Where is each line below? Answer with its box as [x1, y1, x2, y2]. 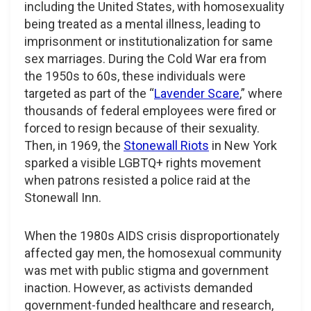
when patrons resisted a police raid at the [24, 172, 251, 187]
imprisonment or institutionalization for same [24, 33, 273, 49]
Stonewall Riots [124, 137, 209, 153]
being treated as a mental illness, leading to [24, 16, 260, 31]
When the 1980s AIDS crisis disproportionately [24, 228, 280, 243]
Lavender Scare [154, 85, 239, 101]
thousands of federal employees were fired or [24, 103, 276, 118]
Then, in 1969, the [24, 137, 124, 153]
